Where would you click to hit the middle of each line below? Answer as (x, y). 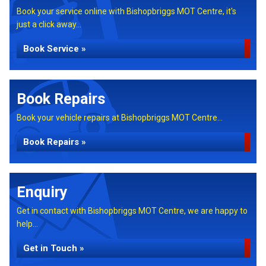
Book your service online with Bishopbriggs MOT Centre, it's (126, 11)
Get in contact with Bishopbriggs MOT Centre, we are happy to (132, 211)
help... (27, 224)
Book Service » (55, 49)
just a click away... (49, 24)
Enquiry (42, 192)
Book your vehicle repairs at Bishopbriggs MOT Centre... (120, 118)
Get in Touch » (54, 248)
